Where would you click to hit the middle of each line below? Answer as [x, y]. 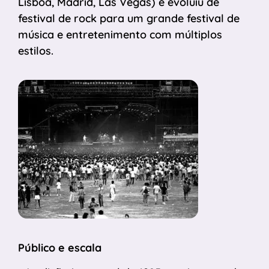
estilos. [37, 50]
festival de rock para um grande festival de [129, 18]
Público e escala [60, 247]
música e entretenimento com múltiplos [120, 34]
